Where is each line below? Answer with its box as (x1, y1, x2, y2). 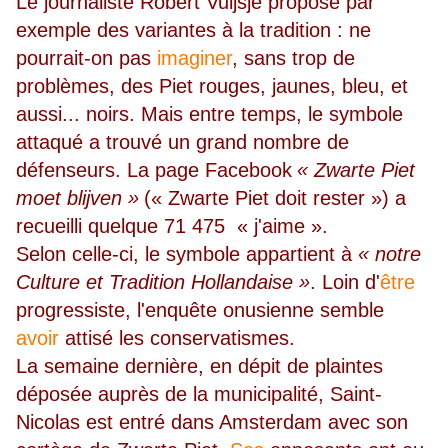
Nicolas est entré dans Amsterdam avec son (16, 411, 408, 434)
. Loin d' (310, 271, 380, 294)
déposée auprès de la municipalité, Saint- (16, 383, 382, 406)
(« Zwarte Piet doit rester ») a (144, 187, 406, 210)
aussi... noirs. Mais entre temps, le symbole (16, 103, 403, 126)
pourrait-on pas (16, 47, 157, 70)
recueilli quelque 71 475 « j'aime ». (16, 215, 328, 238)
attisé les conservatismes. (59, 327, 295, 350)
